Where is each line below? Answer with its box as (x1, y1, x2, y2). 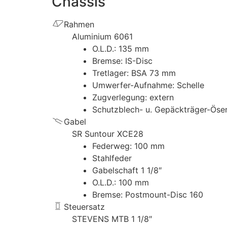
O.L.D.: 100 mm (92, 177, 149, 187)
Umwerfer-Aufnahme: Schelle (92, 80, 204, 90)
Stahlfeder (92, 153, 132, 163)
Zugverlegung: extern (92, 92, 174, 102)
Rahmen (64, 19, 94, 29)
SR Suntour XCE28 (72, 128, 143, 139)
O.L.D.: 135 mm (92, 43, 149, 54)
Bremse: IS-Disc (92, 55, 153, 66)
